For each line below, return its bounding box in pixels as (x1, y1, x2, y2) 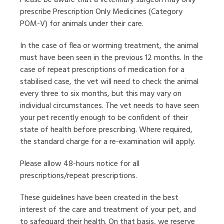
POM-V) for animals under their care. (20, 17, 143, 31)
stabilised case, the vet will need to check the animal (20, 75, 198, 89)
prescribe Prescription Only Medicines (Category (20, 5, 182, 19)
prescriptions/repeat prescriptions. (20, 169, 137, 183)
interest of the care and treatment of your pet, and (20, 203, 196, 217)
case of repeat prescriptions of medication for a (20, 63, 184, 77)
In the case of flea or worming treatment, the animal (20, 39, 198, 53)
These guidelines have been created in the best (20, 191, 178, 205)
